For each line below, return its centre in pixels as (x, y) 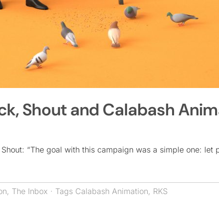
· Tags (62, 191)
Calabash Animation (112, 191)
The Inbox (30, 191)
